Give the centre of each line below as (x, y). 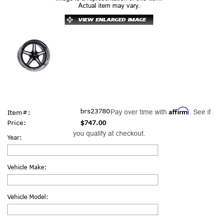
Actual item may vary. (109, 6)
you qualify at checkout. (109, 133)
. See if (200, 112)
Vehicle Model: (28, 197)
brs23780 (95, 111)
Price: (17, 122)
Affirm (179, 110)
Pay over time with (139, 112)
